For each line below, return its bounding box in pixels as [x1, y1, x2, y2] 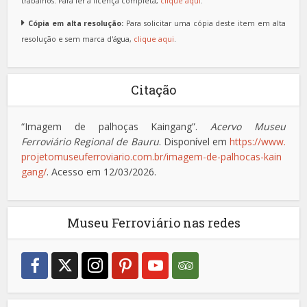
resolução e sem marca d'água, [21, 34, 134, 44]
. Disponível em [158, 134, 230, 148]
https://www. [229, 134, 286, 148]
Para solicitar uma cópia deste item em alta [123, 18, 286, 28]
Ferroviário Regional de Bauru [21, 134, 159, 148]
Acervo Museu [210, 119, 286, 133]
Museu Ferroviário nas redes [66, 214, 241, 231]
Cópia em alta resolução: [28, 18, 124, 28]
